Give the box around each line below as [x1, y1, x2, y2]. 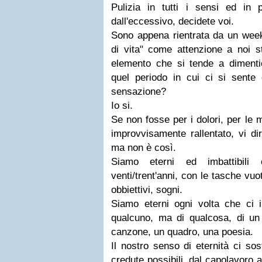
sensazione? [111, 86, 166, 97]
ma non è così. [111, 142, 176, 153]
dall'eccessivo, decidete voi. [111, 16, 234, 27]
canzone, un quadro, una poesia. [111, 226, 253, 237]
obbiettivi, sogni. [111, 184, 182, 195]
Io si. [111, 100, 133, 111]
